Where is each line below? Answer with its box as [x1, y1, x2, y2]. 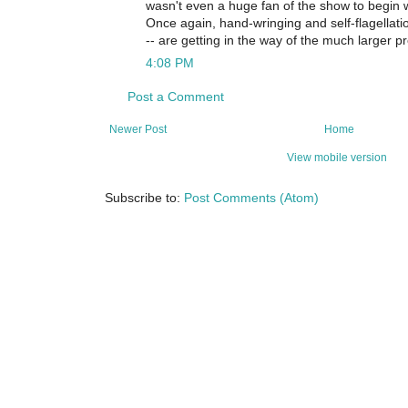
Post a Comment [127, 90, 224, 105]
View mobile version [287, 151, 387, 165]
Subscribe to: [105, 191, 184, 206]
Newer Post [109, 123, 167, 137]
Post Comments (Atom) [184, 191, 319, 206]
